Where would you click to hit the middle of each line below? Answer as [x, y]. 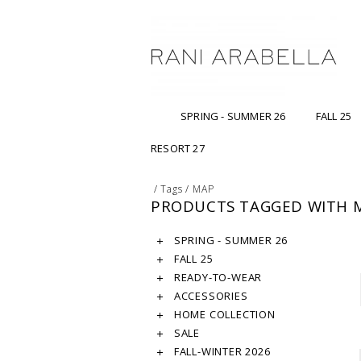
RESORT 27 [178, 149]
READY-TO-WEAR [217, 278]
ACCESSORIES [210, 296]
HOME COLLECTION [223, 315]
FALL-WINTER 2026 [221, 352]
